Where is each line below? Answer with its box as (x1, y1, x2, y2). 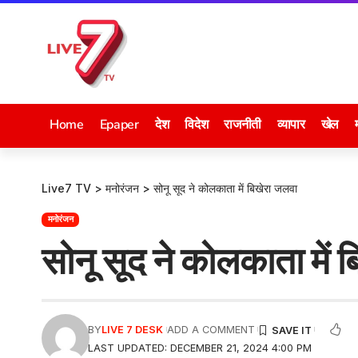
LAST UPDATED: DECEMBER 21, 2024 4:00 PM (88, 341, 312, 354)
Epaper (99, 116, 139, 133)
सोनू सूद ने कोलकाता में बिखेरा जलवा (153, 181, 297, 195)
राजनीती (224, 116, 261, 133)
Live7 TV (42, 181, 91, 195)
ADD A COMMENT (166, 323, 255, 336)
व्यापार (276, 116, 305, 133)
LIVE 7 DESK (101, 323, 164, 336)
